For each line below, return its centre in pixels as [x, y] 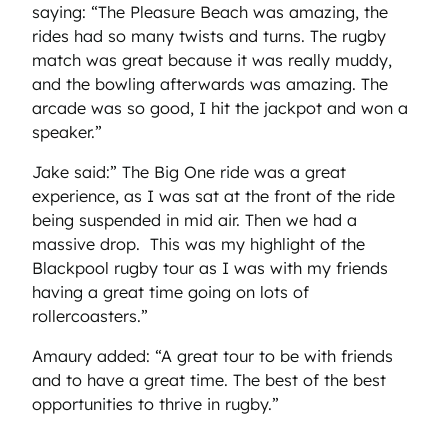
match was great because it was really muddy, [212, 59]
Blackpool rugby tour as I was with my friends [210, 268]
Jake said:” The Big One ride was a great [189, 172]
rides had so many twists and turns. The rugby [209, 35]
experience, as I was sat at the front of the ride [213, 196]
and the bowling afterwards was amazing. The [210, 83]
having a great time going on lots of [170, 292]
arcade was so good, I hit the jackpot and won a [220, 107]
